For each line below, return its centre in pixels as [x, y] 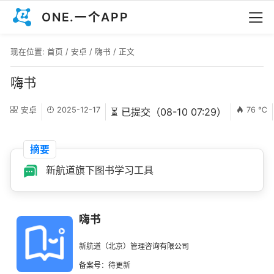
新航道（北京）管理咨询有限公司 [134, 246]
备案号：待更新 [105, 265]
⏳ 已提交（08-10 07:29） [168, 112]
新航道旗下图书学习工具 [98, 170]
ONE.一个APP [85, 17]
